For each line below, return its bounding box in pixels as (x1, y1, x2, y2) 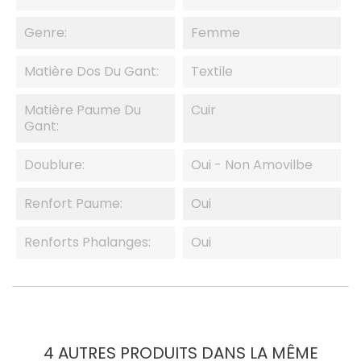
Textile (190, 62, 233, 81)
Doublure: (24, 156, 85, 174)
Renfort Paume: (24, 194, 122, 213)
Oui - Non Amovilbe (190, 156, 313, 174)
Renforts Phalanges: (24, 233, 151, 251)
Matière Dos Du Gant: (24, 62, 159, 81)
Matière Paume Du (24, 101, 141, 119)
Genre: (24, 23, 67, 42)
